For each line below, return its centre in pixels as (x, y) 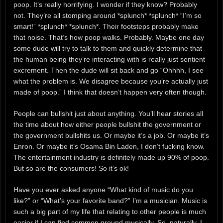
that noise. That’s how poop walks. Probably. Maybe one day (109, 38)
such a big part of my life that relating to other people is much (110, 212)
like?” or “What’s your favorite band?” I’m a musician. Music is (110, 201)
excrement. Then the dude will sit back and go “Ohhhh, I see (109, 70)
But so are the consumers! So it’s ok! (71, 168)
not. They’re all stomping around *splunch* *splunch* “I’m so (108, 16)
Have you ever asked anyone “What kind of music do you (103, 190)
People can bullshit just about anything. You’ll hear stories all (108, 114)
